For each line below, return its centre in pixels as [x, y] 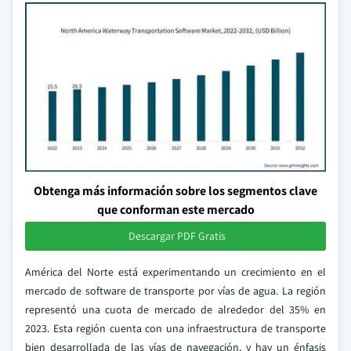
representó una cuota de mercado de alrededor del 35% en [175, 309]
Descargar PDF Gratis [177, 236]
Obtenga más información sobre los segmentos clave [175, 191]
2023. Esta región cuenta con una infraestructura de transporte [175, 328]
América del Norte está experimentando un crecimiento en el [175, 272]
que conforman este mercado [175, 210]
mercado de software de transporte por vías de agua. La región [175, 291]
